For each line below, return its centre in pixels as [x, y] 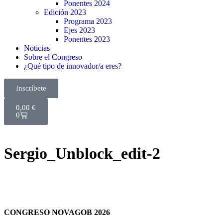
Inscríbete [31, 88]
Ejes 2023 [79, 30]
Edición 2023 [65, 12]
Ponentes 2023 [87, 39]
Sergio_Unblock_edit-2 [82, 154]
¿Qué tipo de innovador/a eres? [73, 66]
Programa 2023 [88, 21]
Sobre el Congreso [53, 57]
